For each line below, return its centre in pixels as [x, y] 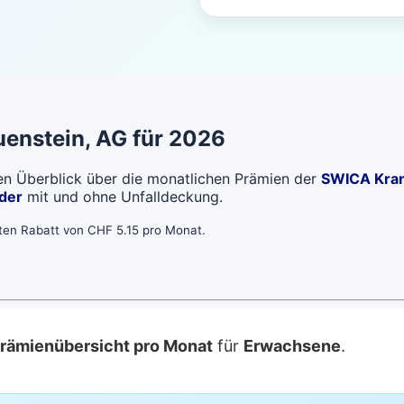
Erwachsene [292, 345]
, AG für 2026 [155, 138]
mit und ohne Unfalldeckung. [123, 196]
